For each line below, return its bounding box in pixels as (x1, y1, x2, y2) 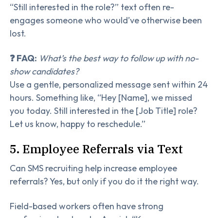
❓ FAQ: (10, 52, 37, 64)
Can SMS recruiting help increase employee (10, 162, 177, 174)
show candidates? (10, 65, 79, 77)
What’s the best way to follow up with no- (39, 52, 199, 64)
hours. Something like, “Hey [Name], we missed (10, 91, 192, 103)
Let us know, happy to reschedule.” (10, 118, 145, 129)
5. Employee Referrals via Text (10, 141, 183, 157)
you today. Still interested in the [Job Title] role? (10, 105, 198, 116)
